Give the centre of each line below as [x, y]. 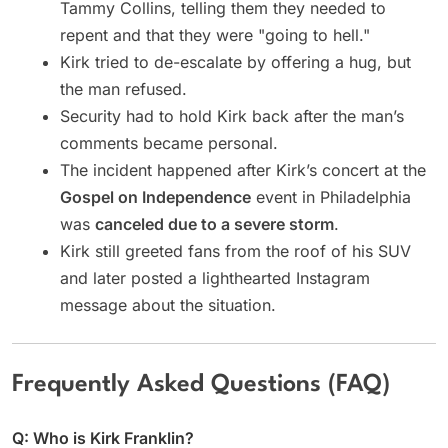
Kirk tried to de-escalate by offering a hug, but [235, 62]
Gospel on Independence [155, 197]
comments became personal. [169, 143]
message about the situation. [168, 305]
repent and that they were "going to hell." [215, 35]
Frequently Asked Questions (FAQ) [201, 385]
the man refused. [123, 89]
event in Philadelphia [331, 197]
